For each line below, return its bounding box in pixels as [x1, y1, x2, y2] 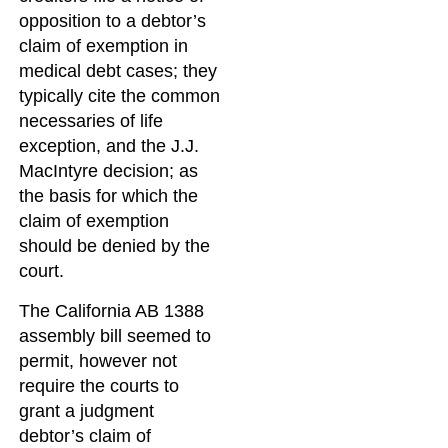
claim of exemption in [19, 36, 189, 57]
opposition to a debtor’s [19, 11, 207, 32]
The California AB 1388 [19, 300, 205, 321]
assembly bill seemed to [19, 325, 212, 346]
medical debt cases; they [19, 61, 218, 82]
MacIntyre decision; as [19, 161, 199, 182]
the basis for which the [19, 186, 199, 207]
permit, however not [19, 350, 178, 371]
